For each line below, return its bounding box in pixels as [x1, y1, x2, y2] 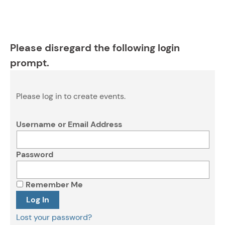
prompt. [10, 56, 49, 69]
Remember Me [24, 179, 83, 190]
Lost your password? [16, 212, 92, 222]
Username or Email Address [16, 119, 122, 130]
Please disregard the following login [10, 41, 180, 54]
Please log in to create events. [16, 91, 126, 101]
